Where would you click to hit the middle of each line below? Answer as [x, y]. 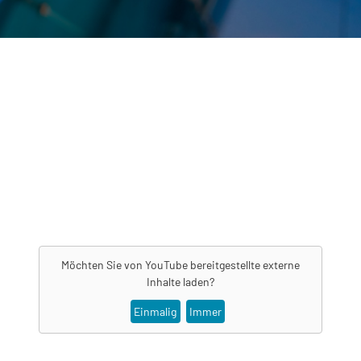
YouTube [166, 264]
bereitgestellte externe [244, 264]
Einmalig [156, 312]
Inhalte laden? [180, 281]
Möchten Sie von [103, 264]
